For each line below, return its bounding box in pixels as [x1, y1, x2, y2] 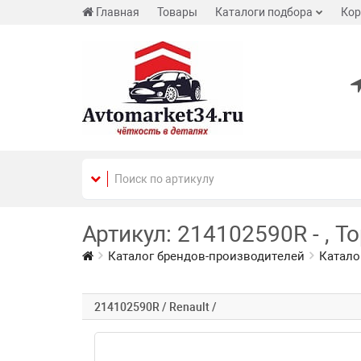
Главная [96, 6, 139, 19]
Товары [157, 6, 197, 19]
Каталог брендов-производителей [108, 249, 305, 263]
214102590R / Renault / [94, 301, 217, 313]
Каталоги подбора [215, 6, 313, 19]
